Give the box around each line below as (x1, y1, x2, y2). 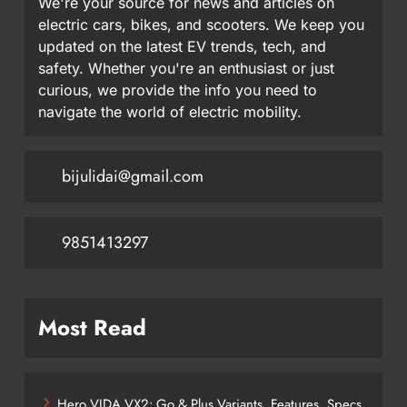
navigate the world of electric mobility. (38, 103, 302, 122)
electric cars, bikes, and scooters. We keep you (38, 15, 364, 35)
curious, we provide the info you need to (38, 81, 317, 100)
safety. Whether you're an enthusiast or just (38, 59, 334, 78)
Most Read (38, 312, 146, 344)
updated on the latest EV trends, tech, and (38, 37, 326, 56)
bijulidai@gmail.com (61, 164, 203, 189)
